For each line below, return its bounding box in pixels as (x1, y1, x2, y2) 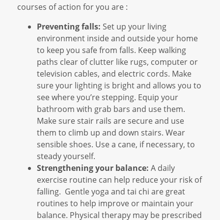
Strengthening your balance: (37, 162, 149, 173)
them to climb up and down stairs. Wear (37, 127, 185, 137)
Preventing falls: (37, 21, 103, 32)
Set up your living (103, 21, 166, 31)
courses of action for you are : (17, 1, 128, 12)
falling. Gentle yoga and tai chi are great (37, 186, 185, 196)
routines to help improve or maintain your (37, 197, 193, 208)
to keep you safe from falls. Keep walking (37, 44, 186, 55)
